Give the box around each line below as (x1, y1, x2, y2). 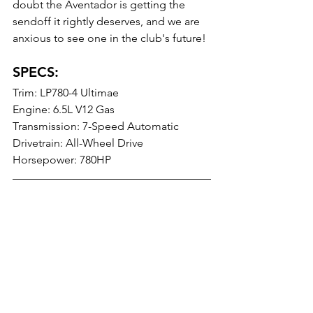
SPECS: (13, 64, 63, 80)
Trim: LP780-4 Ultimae (13, 86, 119, 99)
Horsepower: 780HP (13, 153, 111, 166)
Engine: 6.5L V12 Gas (13, 103, 115, 116)
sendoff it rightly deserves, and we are (13, 15, 203, 28)
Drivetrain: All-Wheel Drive (13, 136, 143, 150)
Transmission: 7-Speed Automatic (13, 119, 179, 133)
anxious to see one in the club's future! (13, 31, 206, 45)
